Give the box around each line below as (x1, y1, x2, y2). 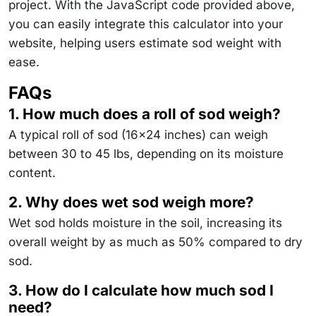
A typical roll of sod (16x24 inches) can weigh (8, 127, 268, 142)
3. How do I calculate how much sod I (8, 281, 274, 299)
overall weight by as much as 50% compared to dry (8, 234, 303, 249)
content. (8, 165, 56, 180)
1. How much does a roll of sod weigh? (8, 104, 281, 123)
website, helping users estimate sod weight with (8, 35, 281, 50)
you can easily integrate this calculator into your (8, 16, 283, 31)
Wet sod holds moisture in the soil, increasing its (8, 215, 282, 230)
